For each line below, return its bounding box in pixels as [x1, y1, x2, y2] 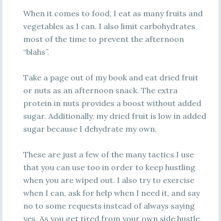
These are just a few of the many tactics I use [23, 149, 194, 159]
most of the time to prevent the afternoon [23, 34, 184, 44]
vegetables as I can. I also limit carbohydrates [23, 21, 195, 31]
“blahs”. [23, 47, 49, 57]
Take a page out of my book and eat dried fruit [23, 73, 198, 82]
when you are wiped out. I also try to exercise [23, 175, 194, 185]
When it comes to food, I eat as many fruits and [23, 8, 203, 18]
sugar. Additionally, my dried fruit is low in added [23, 111, 206, 121]
